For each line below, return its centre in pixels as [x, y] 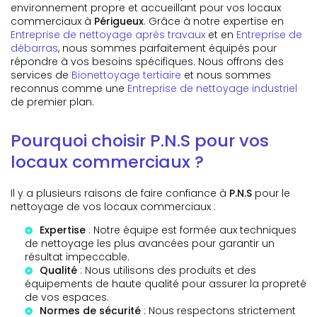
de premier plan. [52, 102]
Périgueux [119, 21]
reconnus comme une [69, 88]
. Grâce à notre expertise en [214, 21]
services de [41, 75]
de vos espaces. [67, 297]
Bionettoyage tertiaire [126, 75]
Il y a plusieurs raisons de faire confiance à [120, 193]
